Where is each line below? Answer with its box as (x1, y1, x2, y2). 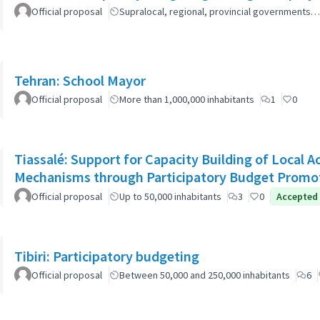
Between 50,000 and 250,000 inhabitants (119, 269, 290, 281)
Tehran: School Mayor (14, 71, 146, 89)
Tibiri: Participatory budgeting (14, 247, 199, 265)
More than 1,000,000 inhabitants (119, 93, 254, 106)
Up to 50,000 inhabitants (119, 189, 221, 203)
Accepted (276, 189, 318, 203)
